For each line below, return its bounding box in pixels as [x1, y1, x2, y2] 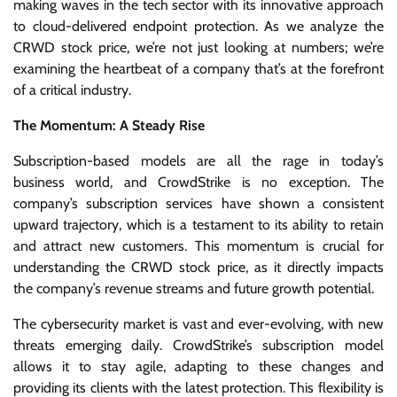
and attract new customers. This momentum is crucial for [13, 237, 384, 254]
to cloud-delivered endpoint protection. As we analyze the [13, 17, 384, 35]
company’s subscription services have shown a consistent [13, 194, 384, 212]
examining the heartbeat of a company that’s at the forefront [13, 59, 384, 77]
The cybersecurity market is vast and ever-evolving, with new [13, 315, 384, 332]
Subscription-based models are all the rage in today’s [13, 152, 384, 169]
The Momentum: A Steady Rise [13, 116, 205, 134]
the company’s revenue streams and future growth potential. [13, 279, 374, 297]
